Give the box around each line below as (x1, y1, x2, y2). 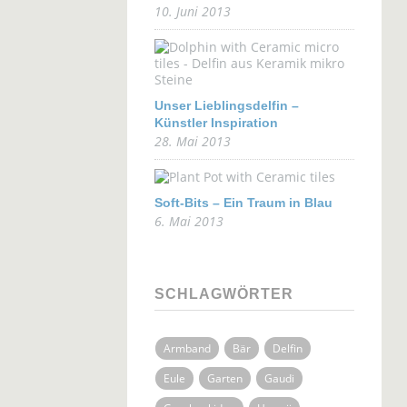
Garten (206, 371, 243, 386)
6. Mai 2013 (154, 213, 223, 230)
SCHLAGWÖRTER (154, 286, 293, 302)
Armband (163, 341, 211, 356)
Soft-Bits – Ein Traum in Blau (154, 195, 333, 210)
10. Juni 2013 (154, 3, 231, 20)
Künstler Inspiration (154, 115, 278, 130)
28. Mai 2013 (154, 133, 231, 150)
